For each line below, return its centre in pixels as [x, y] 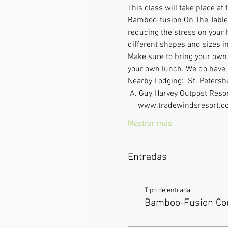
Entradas [147, 158]
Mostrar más [150, 124]
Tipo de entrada [167, 191]
